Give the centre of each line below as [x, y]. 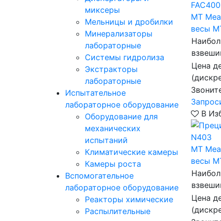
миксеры [102, 10]
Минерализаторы [119, 34]
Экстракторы [111, 69]
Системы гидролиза [125, 57]
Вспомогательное [99, 176]
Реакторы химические [129, 199]
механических [113, 128]
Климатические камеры [131, 152]
